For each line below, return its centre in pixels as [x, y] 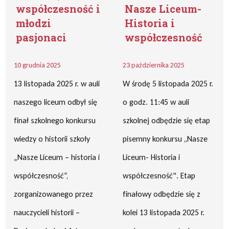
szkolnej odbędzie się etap [166, 120]
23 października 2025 [154, 65]
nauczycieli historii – [47, 212]
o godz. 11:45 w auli [156, 102]
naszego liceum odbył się [56, 102]
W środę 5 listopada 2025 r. [168, 84]
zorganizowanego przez [54, 194]
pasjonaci [41, 37]
